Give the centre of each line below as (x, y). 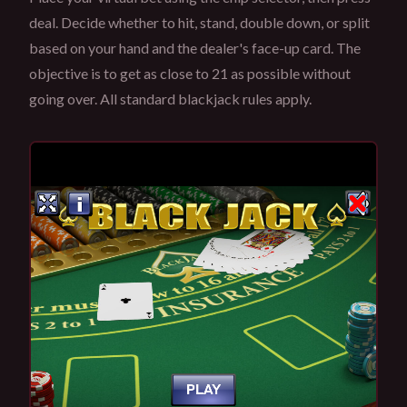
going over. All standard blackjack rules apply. (170, 98)
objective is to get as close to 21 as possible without (190, 73)
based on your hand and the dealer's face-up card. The (195, 47)
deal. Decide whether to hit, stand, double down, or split (199, 22)
